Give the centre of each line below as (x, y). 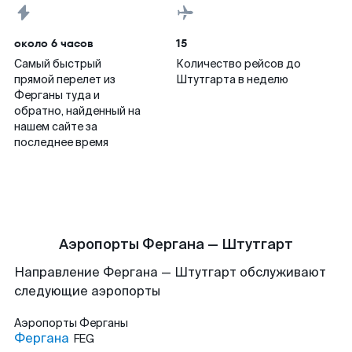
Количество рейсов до (238, 64)
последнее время (61, 142)
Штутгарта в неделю (232, 79)
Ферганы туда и (57, 95)
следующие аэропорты (87, 291)
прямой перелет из (65, 79)
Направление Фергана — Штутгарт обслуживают (170, 272)
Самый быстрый (58, 64)
